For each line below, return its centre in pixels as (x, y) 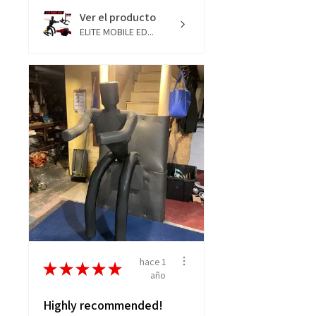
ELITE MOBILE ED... (117, 31)
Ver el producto (118, 17)
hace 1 (153, 261)
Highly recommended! (103, 305)
